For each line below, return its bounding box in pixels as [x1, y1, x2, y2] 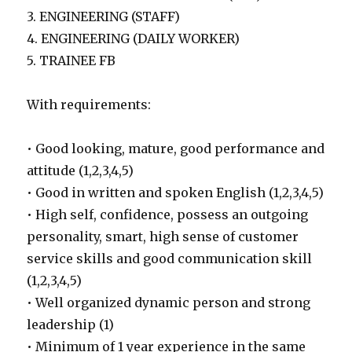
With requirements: [27, 97, 152, 112]
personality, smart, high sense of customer [27, 229, 299, 244]
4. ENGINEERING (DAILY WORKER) [27, 31, 240, 46]
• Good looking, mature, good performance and [27, 141, 325, 156]
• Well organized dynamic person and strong [27, 295, 311, 310]
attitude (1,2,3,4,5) [27, 163, 134, 178]
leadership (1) [27, 317, 115, 332]
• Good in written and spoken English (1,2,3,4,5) [27, 185, 324, 200]
